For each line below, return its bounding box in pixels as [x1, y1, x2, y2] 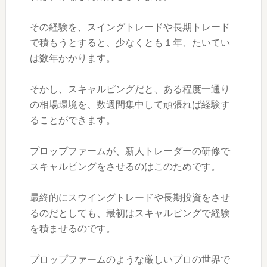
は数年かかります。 [29, 52, 116, 64]
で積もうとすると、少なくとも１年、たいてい [29, 36, 230, 48]
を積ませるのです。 [29, 222, 116, 234]
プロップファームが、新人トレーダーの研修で [29, 145, 230, 157]
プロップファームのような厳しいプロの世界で [29, 253, 230, 265]
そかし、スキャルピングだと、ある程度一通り [29, 83, 230, 95]
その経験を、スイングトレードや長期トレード [29, 21, 230, 33]
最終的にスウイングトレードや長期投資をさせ [29, 191, 230, 203]
